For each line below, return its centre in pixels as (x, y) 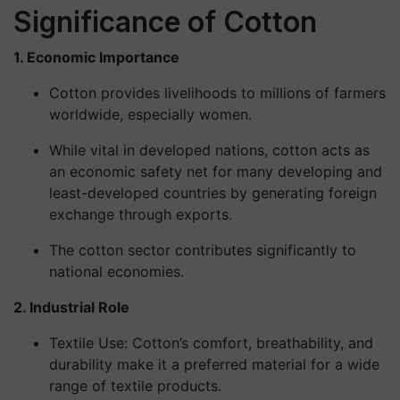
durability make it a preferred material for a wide (214, 364)
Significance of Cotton (165, 22)
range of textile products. (135, 386)
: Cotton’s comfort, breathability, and (249, 343)
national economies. (117, 271)
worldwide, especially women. (150, 114)
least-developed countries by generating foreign (213, 193)
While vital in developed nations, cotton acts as (209, 150)
